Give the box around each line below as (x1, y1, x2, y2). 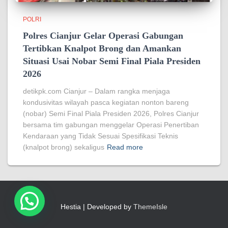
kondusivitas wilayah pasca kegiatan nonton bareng (23, 98, 189, 106)
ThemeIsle (133, 203, 167, 211)
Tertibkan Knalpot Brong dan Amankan (23, 43, 181, 53)
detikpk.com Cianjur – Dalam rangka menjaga (23, 87, 170, 95)
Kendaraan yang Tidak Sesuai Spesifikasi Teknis (23, 132, 178, 140)
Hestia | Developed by (61, 203, 133, 211)
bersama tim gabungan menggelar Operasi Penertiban (23, 121, 199, 129)
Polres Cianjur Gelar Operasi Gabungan (23, 31, 183, 41)
